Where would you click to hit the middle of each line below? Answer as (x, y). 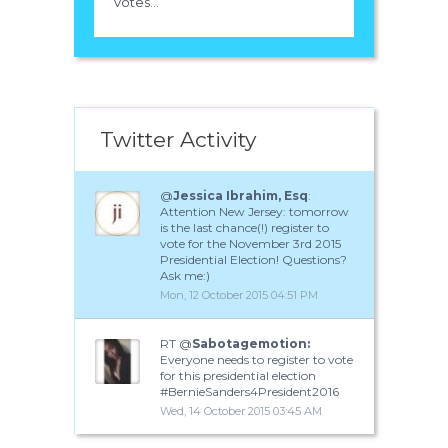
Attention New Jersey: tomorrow (254, 211)
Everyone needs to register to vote (256, 359)
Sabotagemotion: (251, 343)
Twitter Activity (178, 139)
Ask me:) (185, 275)
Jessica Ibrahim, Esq (240, 195)
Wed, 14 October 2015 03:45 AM (241, 410)
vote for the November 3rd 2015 (250, 243)
